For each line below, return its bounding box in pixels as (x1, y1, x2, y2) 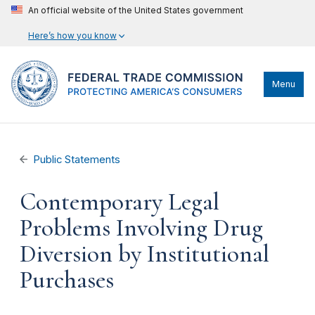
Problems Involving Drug (20, 213, 263, 243)
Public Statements (33, 153, 121, 166)
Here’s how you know (28, 30, 117, 41)
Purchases (20, 265, 114, 295)
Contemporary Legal (20, 187, 219, 217)
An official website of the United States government (28, 5, 243, 15)
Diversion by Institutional (20, 239, 269, 269)
